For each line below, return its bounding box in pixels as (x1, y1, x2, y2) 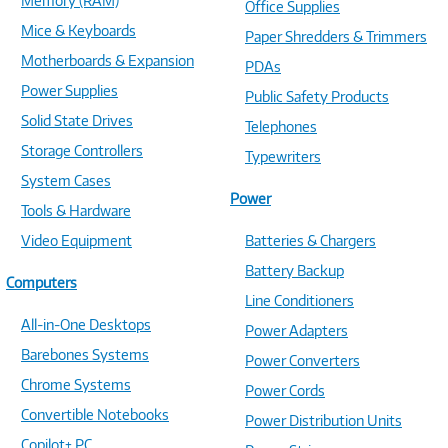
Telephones (245, 118, 317, 135)
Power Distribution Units (245, 412, 402, 429)
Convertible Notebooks (21, 406, 169, 423)
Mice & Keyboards (21, 22, 136, 39)
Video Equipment (21, 232, 132, 249)
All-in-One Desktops (21, 316, 151, 333)
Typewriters (245, 148, 321, 165)
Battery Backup (245, 262, 344, 279)
